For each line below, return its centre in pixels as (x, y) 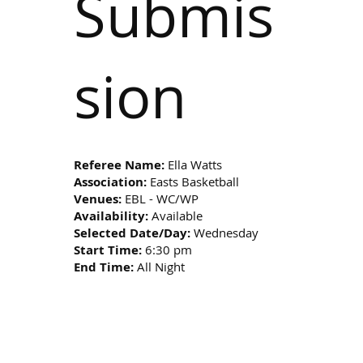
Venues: (98, 199)
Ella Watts (194, 164)
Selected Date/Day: (132, 233)
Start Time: (108, 250)
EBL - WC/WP (160, 198)
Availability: (111, 216)
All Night (160, 266)
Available (176, 215)
